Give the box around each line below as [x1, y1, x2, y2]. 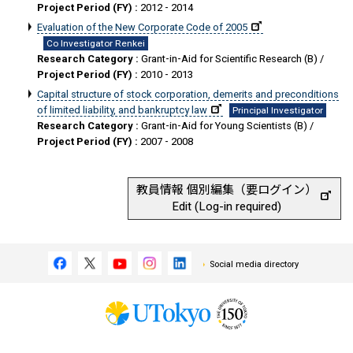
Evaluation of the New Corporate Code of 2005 [37, 21, 247, 33]
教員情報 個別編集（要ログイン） [136, 183, 317, 197]
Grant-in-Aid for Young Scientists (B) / [141, 120, 314, 132]
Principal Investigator [232, 105, 323, 116]
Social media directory [210, 259, 299, 269]
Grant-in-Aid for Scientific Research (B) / [141, 53, 324, 65]
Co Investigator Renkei [46, 38, 145, 49]
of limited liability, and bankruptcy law [37, 104, 207, 116]
